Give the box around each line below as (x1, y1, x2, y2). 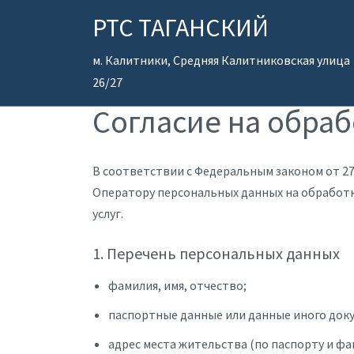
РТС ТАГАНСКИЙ (92, 12, 269, 43)
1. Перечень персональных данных (92, 243, 340, 263)
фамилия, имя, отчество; (108, 277, 247, 293)
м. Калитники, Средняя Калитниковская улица (92, 52, 350, 68)
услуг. (92, 205, 123, 221)
